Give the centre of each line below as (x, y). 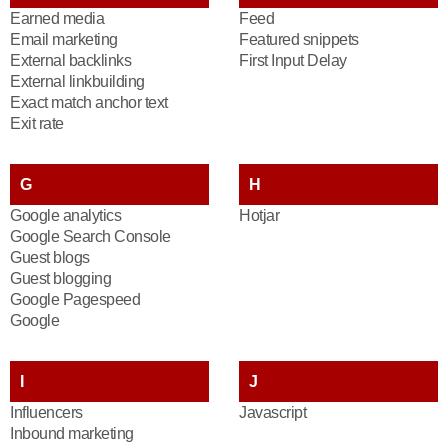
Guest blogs (50, 257)
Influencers (46, 412)
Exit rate (37, 123)
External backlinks (70, 60)
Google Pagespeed (75, 299)
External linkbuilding (77, 81)
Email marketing (64, 39)
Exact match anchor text (89, 102)
